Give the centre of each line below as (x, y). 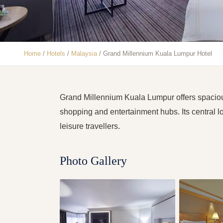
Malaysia (84, 54)
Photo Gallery (93, 161)
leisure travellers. (90, 126)
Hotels (56, 54)
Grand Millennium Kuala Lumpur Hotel (158, 54)
